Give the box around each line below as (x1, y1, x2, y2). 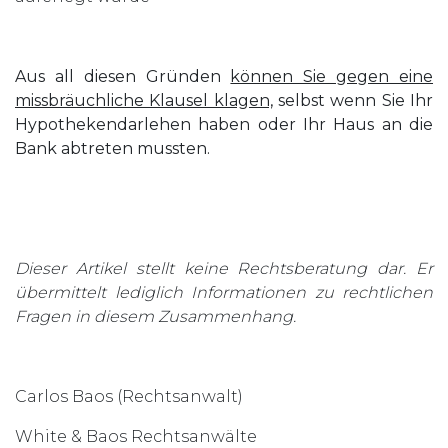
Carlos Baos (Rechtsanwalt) (15, 386, 243, 406)
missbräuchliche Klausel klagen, (15, 90, 273, 110)
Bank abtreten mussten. (15, 138, 210, 158)
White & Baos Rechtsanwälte (15, 426, 257, 446)
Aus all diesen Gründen (15, 66, 231, 86)
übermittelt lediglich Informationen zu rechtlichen (15, 282, 433, 302)
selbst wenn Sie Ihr (272, 90, 434, 110)
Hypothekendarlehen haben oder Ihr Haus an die (15, 114, 433, 134)
